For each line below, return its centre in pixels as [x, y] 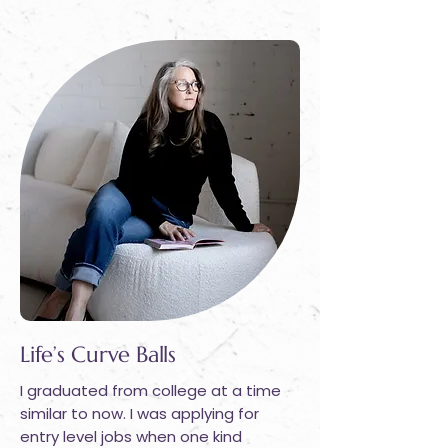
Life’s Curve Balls [98, 354]
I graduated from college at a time [150, 390]
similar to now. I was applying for [139, 413]
